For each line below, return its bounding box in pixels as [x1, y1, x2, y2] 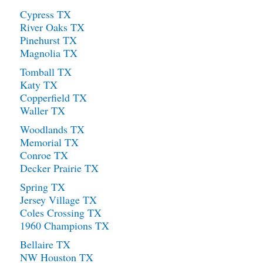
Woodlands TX [20, 122, 85, 137]
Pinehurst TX [20, 33, 77, 48]
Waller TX [20, 103, 65, 118]
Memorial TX [20, 135, 79, 150]
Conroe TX [20, 148, 68, 163]
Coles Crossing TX [20, 205, 102, 220]
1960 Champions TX [20, 218, 109, 233]
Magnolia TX [20, 46, 77, 60]
